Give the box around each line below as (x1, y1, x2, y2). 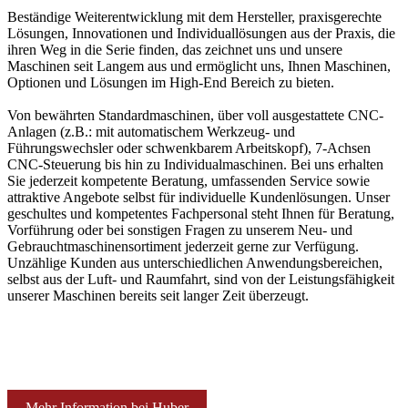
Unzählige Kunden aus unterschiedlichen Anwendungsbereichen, (7, 254, 382, 270)
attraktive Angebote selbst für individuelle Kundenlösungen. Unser (7, 189, 390, 205)
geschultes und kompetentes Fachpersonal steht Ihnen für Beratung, (7, 205, 394, 221)
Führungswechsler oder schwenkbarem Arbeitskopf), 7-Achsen (7, 139, 371, 156)
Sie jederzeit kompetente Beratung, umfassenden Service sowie (7, 172, 370, 189)
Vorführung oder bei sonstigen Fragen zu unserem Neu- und (7, 221, 352, 238)
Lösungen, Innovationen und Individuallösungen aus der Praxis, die (7, 25, 395, 41)
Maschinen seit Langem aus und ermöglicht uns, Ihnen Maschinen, (7, 57, 391, 74)
